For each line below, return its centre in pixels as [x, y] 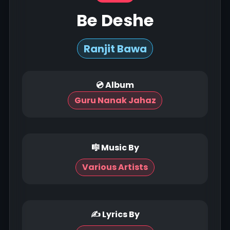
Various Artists [115, 167]
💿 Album [115, 85]
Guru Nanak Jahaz [115, 101]
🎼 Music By [115, 147]
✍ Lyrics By [115, 215]
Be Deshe [115, 20]
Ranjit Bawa [115, 49]
